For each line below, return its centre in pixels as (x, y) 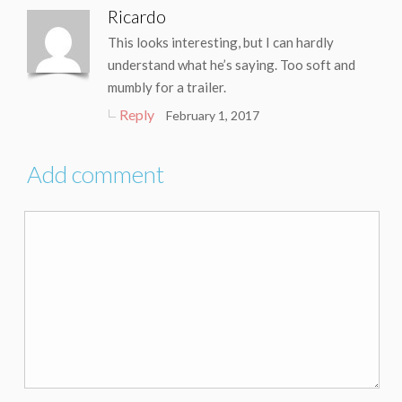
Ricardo (137, 17)
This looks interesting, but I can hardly (221, 43)
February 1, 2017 (213, 116)
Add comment (96, 175)
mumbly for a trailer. (167, 87)
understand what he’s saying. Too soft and (232, 65)
